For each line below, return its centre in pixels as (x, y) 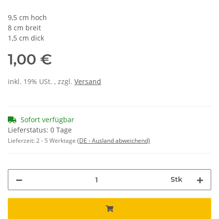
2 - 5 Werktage (57, 141)
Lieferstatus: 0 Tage (40, 130)
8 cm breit (24, 28)
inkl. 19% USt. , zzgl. (41, 82)
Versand (88, 82)
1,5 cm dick (26, 38)
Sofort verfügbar (47, 120)
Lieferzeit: (22, 141)
